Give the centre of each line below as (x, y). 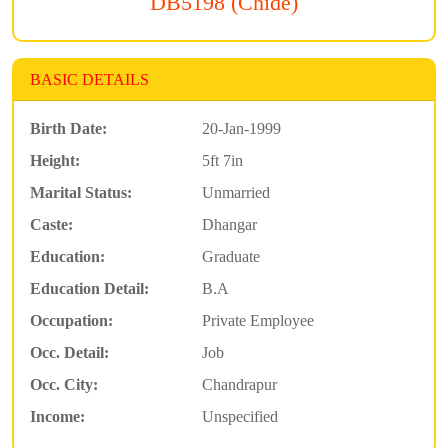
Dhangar (229, 224)
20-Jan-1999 (241, 128)
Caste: (51, 224)
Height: (55, 160)
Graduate (230, 256)
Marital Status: (81, 192)
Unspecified (239, 416)
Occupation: (71, 320)
